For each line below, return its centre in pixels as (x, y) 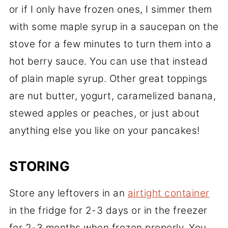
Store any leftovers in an (68, 193)
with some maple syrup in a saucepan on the (114, 26)
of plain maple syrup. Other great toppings (108, 78)
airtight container (168, 193)
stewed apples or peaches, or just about (104, 113)
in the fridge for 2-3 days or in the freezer (108, 210)
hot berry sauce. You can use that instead (108, 61)
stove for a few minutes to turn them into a (110, 44)
